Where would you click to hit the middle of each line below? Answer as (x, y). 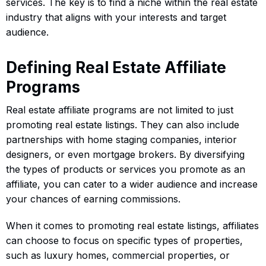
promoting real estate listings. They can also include (123, 124)
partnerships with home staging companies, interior (121, 139)
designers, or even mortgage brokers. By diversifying (125, 154)
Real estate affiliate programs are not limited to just (120, 110)
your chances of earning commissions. (93, 199)
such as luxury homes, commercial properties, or (118, 255)
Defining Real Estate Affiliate (116, 67)
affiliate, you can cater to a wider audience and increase (132, 184)
